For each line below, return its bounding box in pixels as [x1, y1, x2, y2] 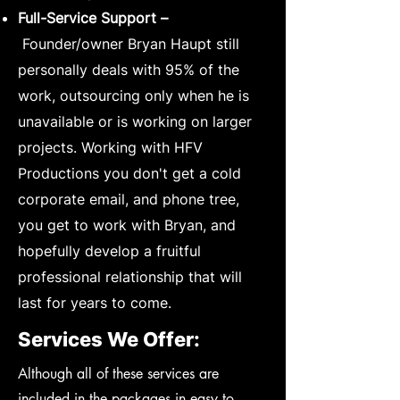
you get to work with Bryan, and [18, 215, 236, 234]
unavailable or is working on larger [18, 112, 252, 130]
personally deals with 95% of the [18, 60, 239, 79]
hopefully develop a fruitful [18, 241, 201, 260]
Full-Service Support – [18, 8, 168, 27]
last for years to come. [18, 293, 171, 312]
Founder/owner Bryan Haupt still [18, 34, 239, 53]
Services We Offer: [18, 327, 200, 351]
